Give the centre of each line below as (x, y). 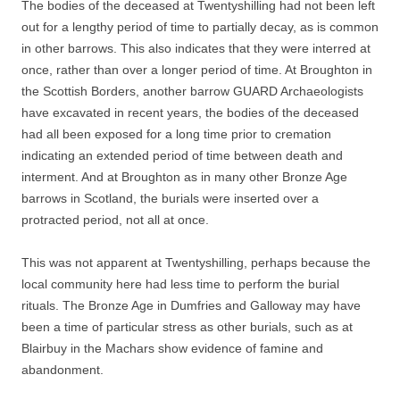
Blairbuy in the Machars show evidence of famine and (172, 349)
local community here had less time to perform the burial (180, 284)
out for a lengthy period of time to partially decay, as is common (200, 27)
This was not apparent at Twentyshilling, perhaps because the (196, 263)
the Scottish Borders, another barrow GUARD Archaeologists (192, 92)
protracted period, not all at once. (115, 220)
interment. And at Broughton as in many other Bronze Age (184, 177)
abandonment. (62, 370)
